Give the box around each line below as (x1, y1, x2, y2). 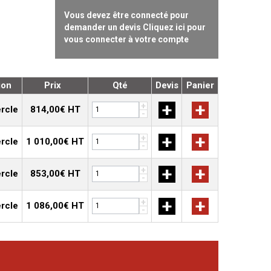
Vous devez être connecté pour (64, 10, 189, 20)
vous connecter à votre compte (64, 34, 189, 44)
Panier (186, 80, 214, 91)
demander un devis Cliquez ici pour (64, 22, 206, 32)
